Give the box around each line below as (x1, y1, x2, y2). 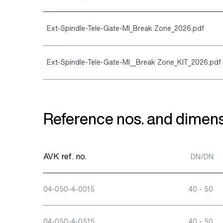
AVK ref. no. (43, 150, 87, 162)
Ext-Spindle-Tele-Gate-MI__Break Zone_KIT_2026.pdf (47, 57, 222, 67)
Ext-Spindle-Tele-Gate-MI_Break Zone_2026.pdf (47, 23, 205, 33)
